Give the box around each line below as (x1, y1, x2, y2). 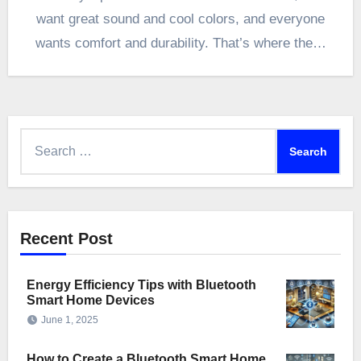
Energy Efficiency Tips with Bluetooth (26, 278, 256, 293)
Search (19, 131, 60, 146)
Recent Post (19, 230, 113, 248)
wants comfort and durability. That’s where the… (35, 35, 326, 52)
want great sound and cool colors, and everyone (36, 11, 325, 27)
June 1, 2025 (40, 314, 98, 326)
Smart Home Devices (26, 293, 155, 308)
